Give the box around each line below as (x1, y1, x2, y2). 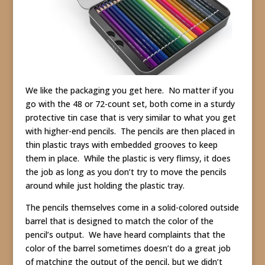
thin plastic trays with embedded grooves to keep (25, 138, 218, 150)
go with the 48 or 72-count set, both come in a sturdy (25, 98, 235, 109)
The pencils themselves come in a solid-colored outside (25, 201, 239, 213)
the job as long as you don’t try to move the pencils (25, 166, 227, 177)
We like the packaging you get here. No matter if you (25, 84, 234, 96)
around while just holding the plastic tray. (25, 179, 185, 191)
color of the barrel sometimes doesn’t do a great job (25, 242, 231, 254)
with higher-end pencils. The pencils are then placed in (25, 125, 235, 137)
